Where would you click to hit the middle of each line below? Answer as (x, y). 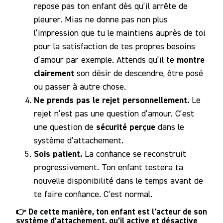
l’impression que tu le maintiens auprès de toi (120, 33)
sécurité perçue (127, 127)
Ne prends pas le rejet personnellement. (113, 100)
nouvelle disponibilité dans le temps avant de (118, 181)
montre (191, 60)
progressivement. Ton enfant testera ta (109, 167)
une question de (65, 127)
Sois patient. (59, 154)
